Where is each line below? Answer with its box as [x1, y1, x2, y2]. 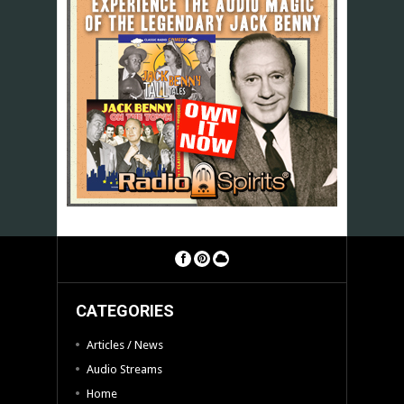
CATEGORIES [76, 300, 174, 320]
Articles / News [87, 337, 163, 352]
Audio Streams [87, 362, 162, 376]
